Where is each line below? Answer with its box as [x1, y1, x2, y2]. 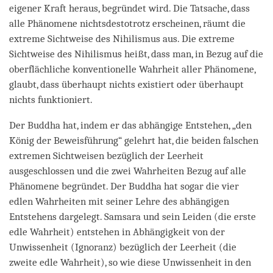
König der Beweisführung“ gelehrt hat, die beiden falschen [9, 134, 258, 146]
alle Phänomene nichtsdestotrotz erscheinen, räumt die [9, 17, 246, 29]
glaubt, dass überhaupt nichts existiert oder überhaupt [9, 78, 244, 90]
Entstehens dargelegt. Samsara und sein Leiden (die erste [9, 210, 256, 222]
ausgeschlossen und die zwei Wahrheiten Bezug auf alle [9, 165, 246, 177]
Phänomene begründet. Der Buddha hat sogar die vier [9, 180, 239, 192]
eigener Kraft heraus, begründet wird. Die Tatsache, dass [9, 2, 250, 14]
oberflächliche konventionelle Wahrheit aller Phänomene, [9, 63, 255, 75]
